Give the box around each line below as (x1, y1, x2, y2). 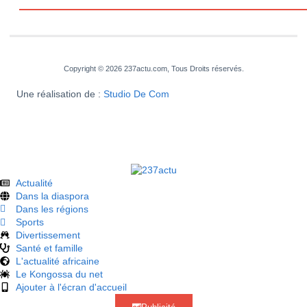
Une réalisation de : (16, 88, 103, 99)
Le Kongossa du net (15, 268, 103, 280)
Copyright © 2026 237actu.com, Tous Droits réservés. (63, 64, 244, 73)
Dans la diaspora (15, 190, 89, 201)
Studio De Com (103, 88, 172, 99)
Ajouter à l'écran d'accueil (15, 281, 127, 293)
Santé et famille (15, 242, 83, 254)
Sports (15, 216, 44, 228)
